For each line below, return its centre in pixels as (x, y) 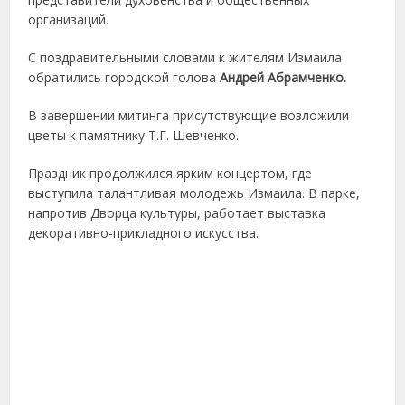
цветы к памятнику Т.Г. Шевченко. (134, 135)
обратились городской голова (124, 77)
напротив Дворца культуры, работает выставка (177, 213)
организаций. (69, 19)
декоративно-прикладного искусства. (144, 233)
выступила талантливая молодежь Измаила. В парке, (194, 193)
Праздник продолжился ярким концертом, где (170, 173)
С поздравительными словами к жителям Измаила (185, 57)
